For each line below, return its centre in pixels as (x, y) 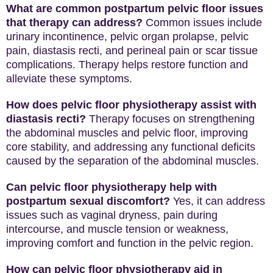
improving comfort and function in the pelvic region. (130, 243)
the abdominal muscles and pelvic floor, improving (127, 133)
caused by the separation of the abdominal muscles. (133, 161)
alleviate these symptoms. (69, 79)
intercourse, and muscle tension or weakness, (117, 229)
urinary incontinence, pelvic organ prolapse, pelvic (127, 37)
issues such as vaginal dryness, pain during (112, 215)
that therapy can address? (74, 23)
